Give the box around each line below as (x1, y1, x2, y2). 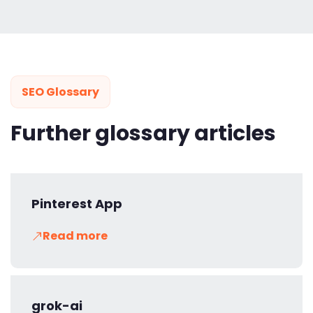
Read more (43, 227, 108, 244)
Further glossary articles (10, 118, 276, 148)
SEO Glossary (22, 83, 99, 100)
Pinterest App (31, 194, 122, 212)
